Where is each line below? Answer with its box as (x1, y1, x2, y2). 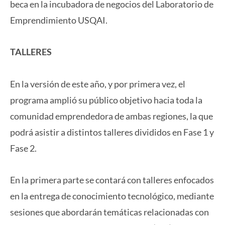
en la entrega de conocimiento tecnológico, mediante (10, 190, 214, 202)
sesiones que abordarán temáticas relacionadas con (10, 206, 209, 218)
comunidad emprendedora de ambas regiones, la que (10, 110, 213, 122)
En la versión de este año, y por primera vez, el (10, 78, 185, 89)
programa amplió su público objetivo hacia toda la (10, 94, 202, 105)
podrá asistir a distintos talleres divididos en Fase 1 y (10, 126, 214, 138)
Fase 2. (10, 142, 37, 154)
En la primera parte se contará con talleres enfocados (10, 174, 214, 186)
